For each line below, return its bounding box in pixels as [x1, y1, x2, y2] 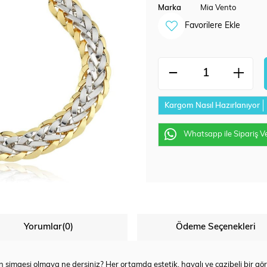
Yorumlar [24, 223, 63, 232]
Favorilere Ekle [185, 21, 240, 30]
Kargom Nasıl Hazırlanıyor [164, 101, 260, 110]
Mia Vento [200, 4, 237, 12]
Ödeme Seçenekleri [176, 223, 256, 232]
